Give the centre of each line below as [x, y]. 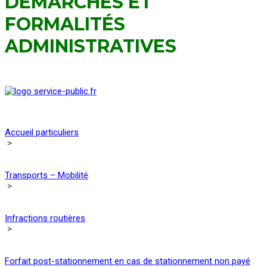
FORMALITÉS [65, 24]
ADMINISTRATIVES [91, 46]
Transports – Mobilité [46, 175]
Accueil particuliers [42, 132]
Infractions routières [45, 218]
